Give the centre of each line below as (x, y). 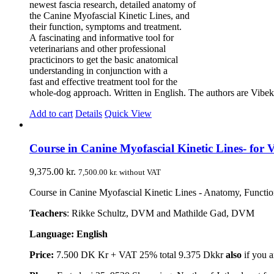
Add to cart (51, 113)
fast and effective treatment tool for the (103, 81)
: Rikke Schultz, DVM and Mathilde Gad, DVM (161, 213)
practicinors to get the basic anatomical (104, 59)
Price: (42, 255)
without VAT (139, 172)
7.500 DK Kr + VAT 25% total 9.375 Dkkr (140, 255)
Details (89, 113)
